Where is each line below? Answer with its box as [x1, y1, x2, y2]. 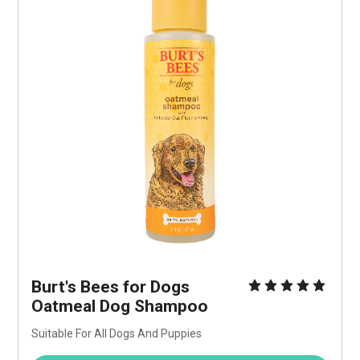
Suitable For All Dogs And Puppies [31, 327, 202, 341]
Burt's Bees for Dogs [31, 277, 190, 297]
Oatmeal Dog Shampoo [31, 297, 209, 317]
